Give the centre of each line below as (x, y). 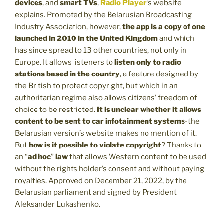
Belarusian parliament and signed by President (96, 192)
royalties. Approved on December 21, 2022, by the (101, 180)
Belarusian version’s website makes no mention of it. (106, 133)
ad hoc (39, 157)
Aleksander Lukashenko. (57, 204)
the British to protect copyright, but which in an (96, 86)
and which (176, 38)
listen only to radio (148, 62)
